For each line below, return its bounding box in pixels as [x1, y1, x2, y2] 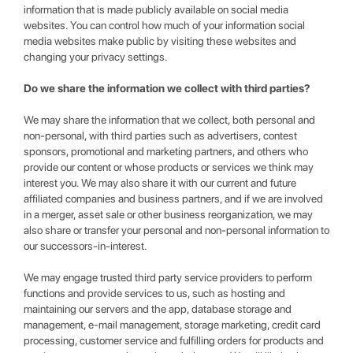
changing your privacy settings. [24, 50, 168, 63]
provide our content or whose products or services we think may [24, 161, 314, 173]
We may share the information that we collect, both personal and [24, 113, 315, 126]
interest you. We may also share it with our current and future [24, 176, 296, 189]
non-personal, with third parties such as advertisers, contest [24, 129, 297, 142]
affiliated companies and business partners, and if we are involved [24, 192, 323, 205]
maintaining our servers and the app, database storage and [24, 303, 292, 315]
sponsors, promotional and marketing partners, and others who [24, 145, 308, 158]
